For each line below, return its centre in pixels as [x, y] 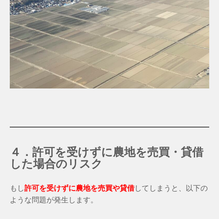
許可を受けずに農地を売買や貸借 [79, 188]
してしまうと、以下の [171, 188]
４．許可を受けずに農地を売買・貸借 [107, 153]
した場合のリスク [56, 164]
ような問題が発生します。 [54, 200]
